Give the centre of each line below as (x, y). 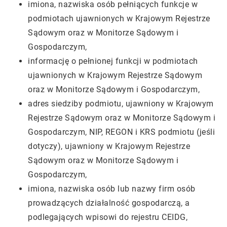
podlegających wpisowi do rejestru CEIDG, (109, 217)
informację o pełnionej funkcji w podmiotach (113, 61)
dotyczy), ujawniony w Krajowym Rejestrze (109, 146)
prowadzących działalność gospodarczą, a (109, 203)
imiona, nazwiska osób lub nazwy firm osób (112, 189)
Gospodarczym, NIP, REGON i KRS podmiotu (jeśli (121, 132)
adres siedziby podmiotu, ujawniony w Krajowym (121, 104)
